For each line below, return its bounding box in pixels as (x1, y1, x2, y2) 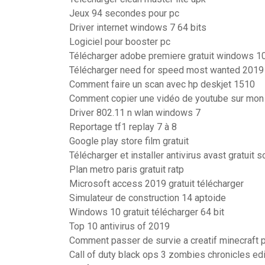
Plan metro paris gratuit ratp (69, 164, 184, 175)
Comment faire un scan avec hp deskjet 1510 (69, 79, 255, 90)
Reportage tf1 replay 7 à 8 (69, 121, 177, 132)
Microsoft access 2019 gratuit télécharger (69, 178, 244, 189)
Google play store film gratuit (69, 135, 189, 147)
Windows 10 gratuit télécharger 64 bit (69, 206, 224, 218)
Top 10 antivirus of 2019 (69, 221, 170, 232)
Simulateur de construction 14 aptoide (69, 192, 226, 203)
